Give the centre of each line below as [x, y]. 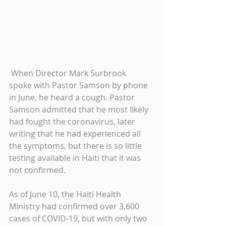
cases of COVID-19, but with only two [79, 218]
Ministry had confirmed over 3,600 [75, 206]
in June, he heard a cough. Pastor [73, 97]
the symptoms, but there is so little [76, 146]
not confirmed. [37, 170]
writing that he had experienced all [76, 133]
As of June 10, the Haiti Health [66, 194]
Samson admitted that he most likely [80, 109]
